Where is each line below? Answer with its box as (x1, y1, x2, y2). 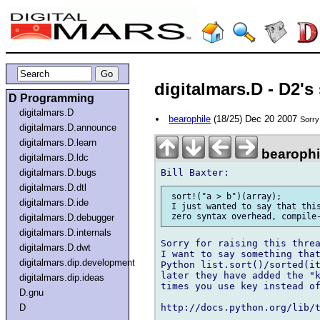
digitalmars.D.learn (19, 136, 97, 148)
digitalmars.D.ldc (19, 151, 89, 163)
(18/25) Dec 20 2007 (211, 114, 301, 125)
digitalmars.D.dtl (19, 181, 87, 193)
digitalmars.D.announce (19, 121, 117, 133)
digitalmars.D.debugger (19, 211, 115, 223)
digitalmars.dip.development (19, 256, 136, 268)
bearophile (169, 114, 211, 125)
